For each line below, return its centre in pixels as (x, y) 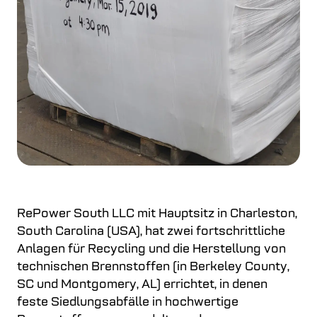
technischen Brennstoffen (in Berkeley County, (153, 267)
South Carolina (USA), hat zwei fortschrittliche (151, 232)
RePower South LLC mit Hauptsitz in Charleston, (157, 214)
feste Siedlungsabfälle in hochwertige (128, 302)
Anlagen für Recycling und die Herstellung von (151, 249)
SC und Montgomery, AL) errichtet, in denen (142, 285)
